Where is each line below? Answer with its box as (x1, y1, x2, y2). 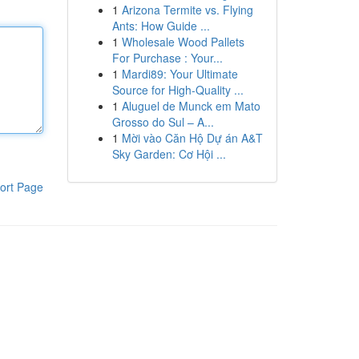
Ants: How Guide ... (111, 18, 210, 34)
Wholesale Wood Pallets (121, 34, 244, 50)
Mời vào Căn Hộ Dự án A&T (121, 130, 263, 146)
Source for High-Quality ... (111, 82, 244, 98)
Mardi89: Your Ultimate (121, 66, 238, 82)
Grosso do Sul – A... (111, 114, 214, 130)
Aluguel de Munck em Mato (121, 98, 260, 114)
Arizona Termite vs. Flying (121, 2, 253, 18)
